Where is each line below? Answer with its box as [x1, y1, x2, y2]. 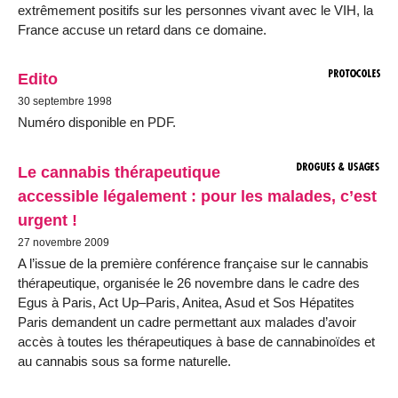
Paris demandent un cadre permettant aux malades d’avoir [18, 314, 356, 330]
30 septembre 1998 [18, 95, 112, 108]
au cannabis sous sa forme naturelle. [18, 353, 231, 369]
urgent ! [18, 210, 77, 229]
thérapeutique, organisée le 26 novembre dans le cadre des [18, 275, 360, 291]
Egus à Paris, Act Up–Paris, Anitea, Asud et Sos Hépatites [18, 294, 354, 310]
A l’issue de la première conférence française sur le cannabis [18, 255, 369, 271]
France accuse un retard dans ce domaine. [18, 21, 267, 37]
